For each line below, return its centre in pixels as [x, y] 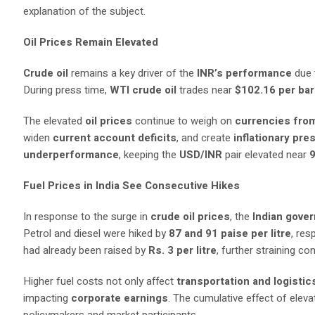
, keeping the [149, 155]
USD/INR [201, 155]
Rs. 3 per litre [183, 250]
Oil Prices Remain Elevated [91, 42]
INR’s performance [245, 73]
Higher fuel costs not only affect [100, 281]
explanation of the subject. [86, 11]
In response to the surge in [87, 217]
